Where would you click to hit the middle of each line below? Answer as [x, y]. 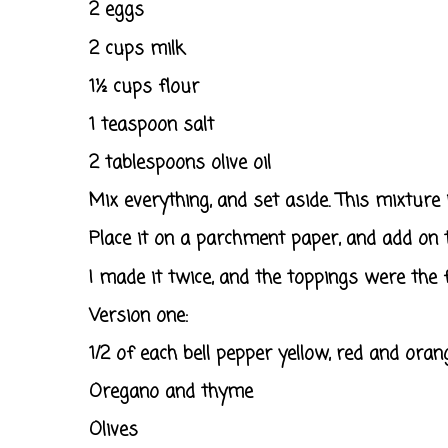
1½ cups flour [144, 86]
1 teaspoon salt [151, 124]
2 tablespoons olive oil [180, 163]
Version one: [141, 315]
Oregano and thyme [171, 392]
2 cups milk [137, 48]
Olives [113, 430]
